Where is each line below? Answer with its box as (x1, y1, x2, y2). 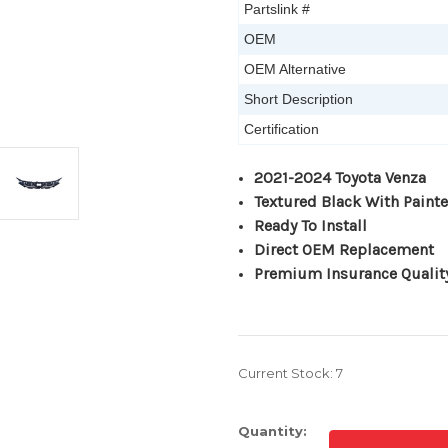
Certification (244, 121, 319, 138)
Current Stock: (238, 365, 336, 382)
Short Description (244, 91, 353, 108)
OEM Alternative (244, 61, 346, 78)
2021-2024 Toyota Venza (254, 168, 427, 188)
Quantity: (238, 423, 307, 440)
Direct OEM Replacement (254, 240, 435, 260)
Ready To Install (254, 216, 368, 236)
